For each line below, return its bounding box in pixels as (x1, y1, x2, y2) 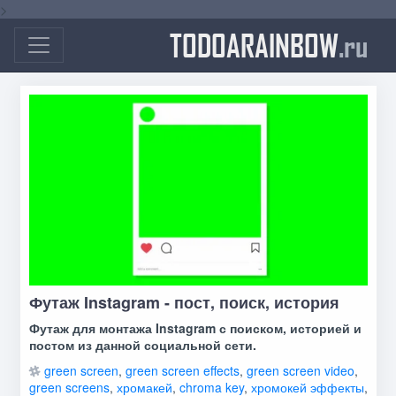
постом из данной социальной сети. (28, 336, 256, 354)
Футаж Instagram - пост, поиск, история (28, 291, 339, 315)
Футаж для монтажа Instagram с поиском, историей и (28, 319, 362, 338)
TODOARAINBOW (170, 27, 339, 64)
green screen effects (125, 362, 240, 380)
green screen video (246, 362, 354, 380)
